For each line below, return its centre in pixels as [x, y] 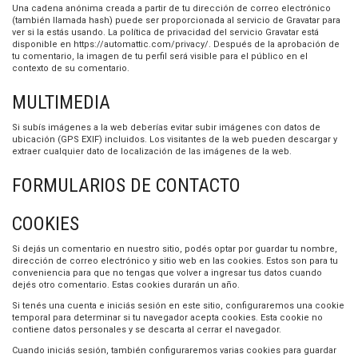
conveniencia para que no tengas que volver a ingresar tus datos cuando [167, 273]
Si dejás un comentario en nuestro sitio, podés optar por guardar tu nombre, [175, 249]
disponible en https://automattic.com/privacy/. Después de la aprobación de [176, 44]
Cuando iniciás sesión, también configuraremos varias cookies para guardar [174, 350]
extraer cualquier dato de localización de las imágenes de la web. [152, 151]
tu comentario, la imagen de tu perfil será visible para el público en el [160, 56]
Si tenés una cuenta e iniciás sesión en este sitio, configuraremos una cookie [178, 306]
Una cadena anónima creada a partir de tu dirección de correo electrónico [171, 8]
